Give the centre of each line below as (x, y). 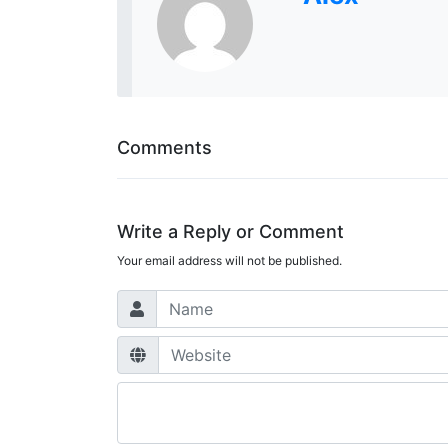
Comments (164, 147)
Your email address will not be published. (229, 260)
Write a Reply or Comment (230, 231)
